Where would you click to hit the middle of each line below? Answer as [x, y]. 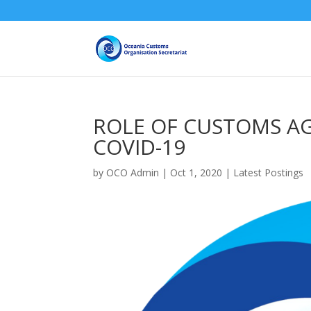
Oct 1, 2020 [196, 173]
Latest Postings [269, 173]
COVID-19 [140, 147]
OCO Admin [133, 173]
